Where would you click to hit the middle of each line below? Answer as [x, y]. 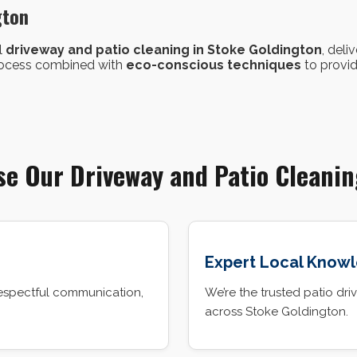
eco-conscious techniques [214, 65]
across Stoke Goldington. [277, 312]
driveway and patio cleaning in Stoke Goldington [164, 49]
